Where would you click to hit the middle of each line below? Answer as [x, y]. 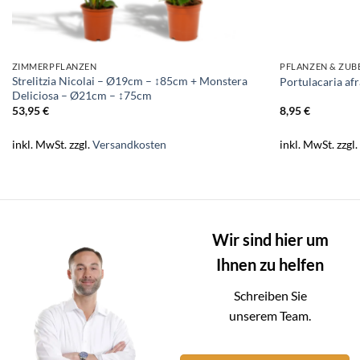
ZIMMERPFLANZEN [54, 67]
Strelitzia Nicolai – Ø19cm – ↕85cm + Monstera [129, 80]
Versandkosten [129, 144]
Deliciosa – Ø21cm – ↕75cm [82, 95]
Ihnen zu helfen [270, 265]
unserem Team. [270, 315]
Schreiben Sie [270, 295]
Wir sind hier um [270, 240]
